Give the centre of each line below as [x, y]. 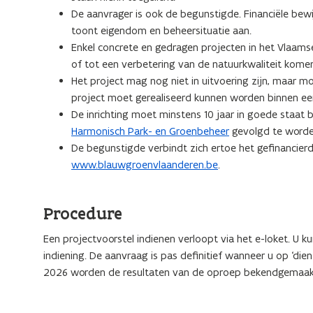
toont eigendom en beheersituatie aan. [161, 30]
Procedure [83, 213]
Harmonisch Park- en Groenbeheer [150, 131]
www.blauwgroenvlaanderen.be [145, 165]
